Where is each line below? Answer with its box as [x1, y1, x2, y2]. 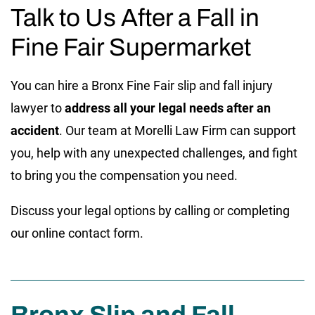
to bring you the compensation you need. [11, 167, 240, 183]
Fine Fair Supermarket [11, 33, 256, 60]
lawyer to [11, 100, 62, 115]
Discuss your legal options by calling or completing [11, 202, 290, 218]
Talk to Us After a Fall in [11, 4, 259, 31]
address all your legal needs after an [62, 100, 271, 115]
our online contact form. [11, 225, 146, 240]
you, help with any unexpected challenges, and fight [11, 145, 297, 160]
